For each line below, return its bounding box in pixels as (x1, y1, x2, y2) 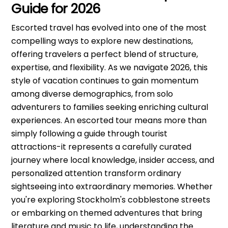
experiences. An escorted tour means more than (11, 115, 207, 127)
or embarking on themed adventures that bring (11, 207, 203, 219)
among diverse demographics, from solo (11, 88, 174, 100)
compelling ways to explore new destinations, (11, 35, 193, 47)
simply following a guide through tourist (11, 128, 168, 140)
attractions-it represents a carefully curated (11, 141, 192, 153)
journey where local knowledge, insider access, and (11, 154, 215, 166)
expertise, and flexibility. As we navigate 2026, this (11, 62, 208, 74)
